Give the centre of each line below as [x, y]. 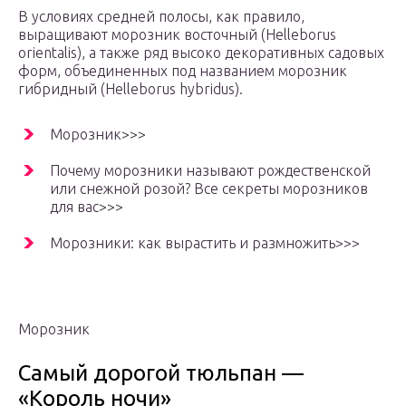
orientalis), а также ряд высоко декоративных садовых [201, 53]
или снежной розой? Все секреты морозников [209, 189]
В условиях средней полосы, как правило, [161, 17]
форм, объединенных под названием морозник [183, 71]
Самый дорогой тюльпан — [161, 373]
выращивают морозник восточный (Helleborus [177, 35]
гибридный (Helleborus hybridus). [130, 89]
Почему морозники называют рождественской [210, 171]
